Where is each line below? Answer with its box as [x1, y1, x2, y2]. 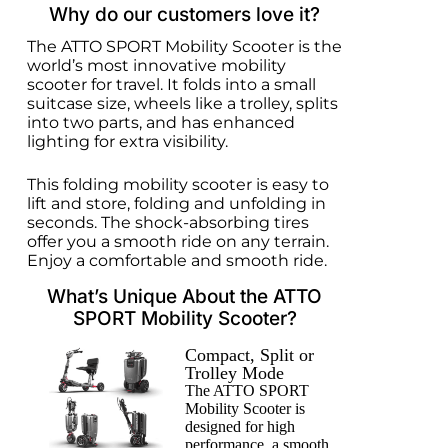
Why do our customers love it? [49, 3, 321, 27]
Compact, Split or [184, 344, 314, 365]
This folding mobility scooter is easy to [26, 175, 329, 195]
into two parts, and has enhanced [26, 113, 295, 133]
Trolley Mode [184, 362, 284, 383]
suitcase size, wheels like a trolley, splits [26, 94, 338, 114]
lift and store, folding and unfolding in [26, 194, 326, 214]
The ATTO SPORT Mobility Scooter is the [26, 37, 342, 57]
